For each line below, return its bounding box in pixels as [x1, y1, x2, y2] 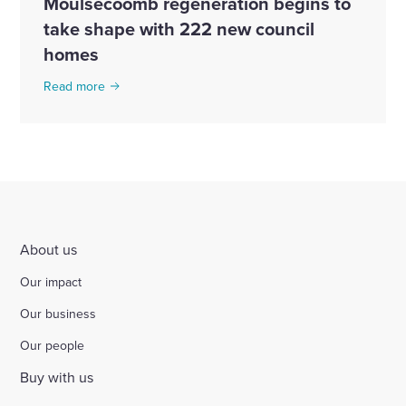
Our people [20, 335, 85, 354]
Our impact [20, 273, 82, 292]
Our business [20, 304, 97, 323]
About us [20, 238, 78, 259]
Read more [43, 77, 105, 96]
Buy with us [20, 367, 94, 388]
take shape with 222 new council [43, 15, 314, 43]
